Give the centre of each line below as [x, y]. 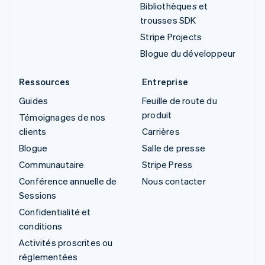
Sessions [38, 195]
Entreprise [165, 81]
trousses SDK [168, 20]
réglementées [49, 256]
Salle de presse [174, 148]
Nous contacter [174, 181]
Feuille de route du [180, 100]
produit [157, 114]
